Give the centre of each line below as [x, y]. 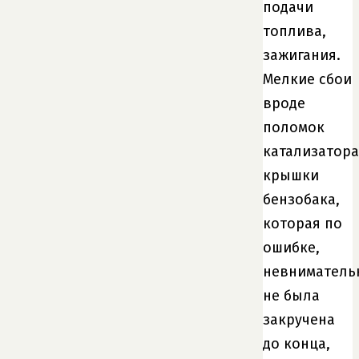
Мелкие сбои [307, 79]
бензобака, [301, 199]
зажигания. [302, 55]
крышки [291, 175]
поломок [294, 127]
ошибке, [291, 247]
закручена [299, 319]
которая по [303, 223]
